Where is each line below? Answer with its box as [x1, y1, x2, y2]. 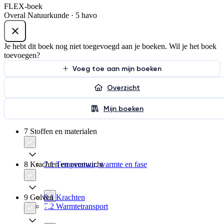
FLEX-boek [4, 2, 42, 11]
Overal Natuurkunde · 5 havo [4, 11, 97, 20]
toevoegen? [4, 51, 40, 60]
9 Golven [24, 193, 53, 202]
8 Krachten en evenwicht [24, 160, 103, 169]
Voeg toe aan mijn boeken [72, 64, 161, 73]
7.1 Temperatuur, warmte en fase [44, 160, 147, 169]
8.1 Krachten [44, 193, 85, 202]
